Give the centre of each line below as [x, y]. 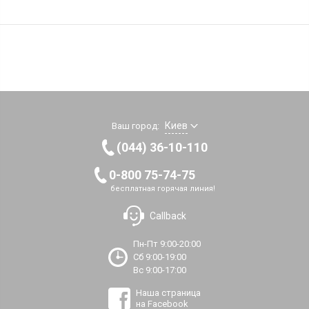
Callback [168, 216]
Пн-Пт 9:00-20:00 [167, 244]
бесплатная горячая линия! [163, 189]
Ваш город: [135, 126]
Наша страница [168, 293]
